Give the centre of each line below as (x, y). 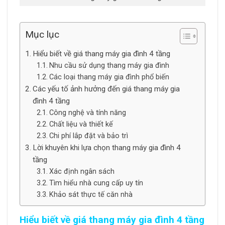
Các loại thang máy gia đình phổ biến (109, 77)
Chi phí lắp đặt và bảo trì (88, 136)
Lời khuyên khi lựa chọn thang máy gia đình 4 (107, 148)
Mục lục (42, 35)
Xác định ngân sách (82, 172)
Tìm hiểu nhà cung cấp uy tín (96, 183)
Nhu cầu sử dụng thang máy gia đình (109, 66)
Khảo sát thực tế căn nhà (91, 195)
